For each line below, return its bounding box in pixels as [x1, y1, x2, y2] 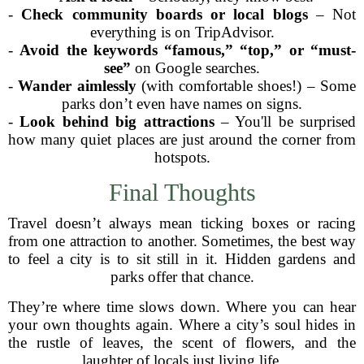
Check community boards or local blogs [21, 6, 308, 23]
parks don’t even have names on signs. [62, 95, 302, 112]
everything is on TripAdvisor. [89, 24, 275, 41]
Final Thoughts [108, 179, 256, 206]
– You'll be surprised [214, 113, 356, 130]
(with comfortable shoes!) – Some [136, 77, 357, 94]
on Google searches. [131, 59, 260, 76]
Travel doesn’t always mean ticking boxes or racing [8, 214, 356, 232]
